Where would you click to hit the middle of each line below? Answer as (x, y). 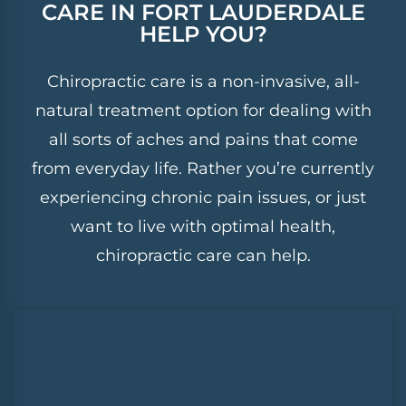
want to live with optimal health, (203, 226)
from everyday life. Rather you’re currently (203, 168)
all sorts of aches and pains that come (203, 139)
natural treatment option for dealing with (203, 110)
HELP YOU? (203, 34)
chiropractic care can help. (203, 255)
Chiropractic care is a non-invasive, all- (203, 81)
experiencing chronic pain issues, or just (203, 197)
